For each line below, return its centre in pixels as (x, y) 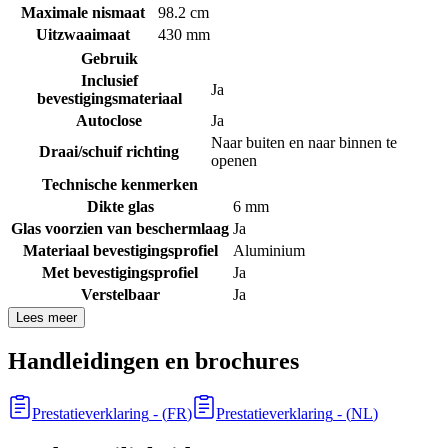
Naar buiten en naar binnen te (304, 143)
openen (234, 161)
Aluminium (269, 251)
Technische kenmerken (120, 185)
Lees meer (46, 318)
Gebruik (109, 59)
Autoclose (109, 121)
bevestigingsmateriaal (109, 99)
